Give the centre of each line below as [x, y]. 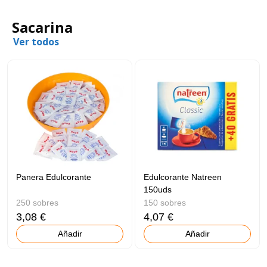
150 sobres [165, 203]
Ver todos [36, 41]
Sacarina [42, 27]
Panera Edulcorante [54, 177]
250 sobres [38, 203]
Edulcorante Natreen [183, 177]
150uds [158, 190]
